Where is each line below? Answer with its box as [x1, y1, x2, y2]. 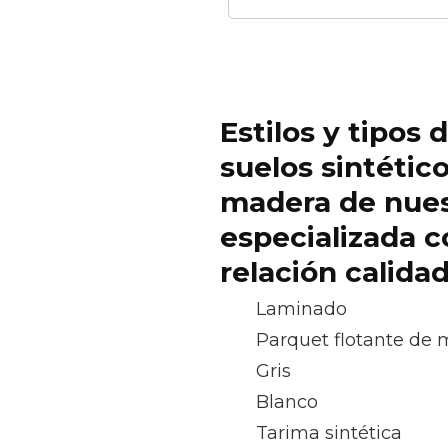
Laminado [256, 298, 347, 320]
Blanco [256, 391, 318, 413]
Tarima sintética [256, 422, 402, 444]
